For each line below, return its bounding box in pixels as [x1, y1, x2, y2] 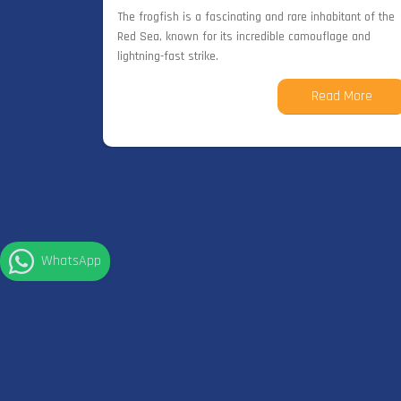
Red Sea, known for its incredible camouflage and [117, 28, 371, 45]
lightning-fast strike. [117, 47, 218, 64]
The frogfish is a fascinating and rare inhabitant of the [117, 8, 395, 25]
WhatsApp [41, 252, 101, 270]
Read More [311, 86, 372, 106]
